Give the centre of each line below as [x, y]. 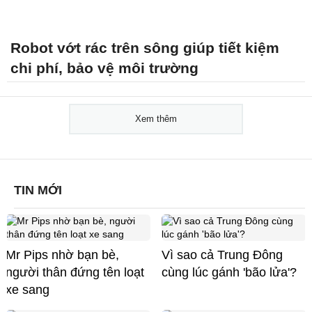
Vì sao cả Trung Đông [222, 255]
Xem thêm [156, 118]
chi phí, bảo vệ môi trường [104, 68]
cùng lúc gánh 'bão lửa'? [229, 272]
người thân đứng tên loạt [75, 272]
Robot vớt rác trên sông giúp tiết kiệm [145, 47]
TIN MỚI [38, 190]
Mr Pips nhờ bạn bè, [62, 255]
